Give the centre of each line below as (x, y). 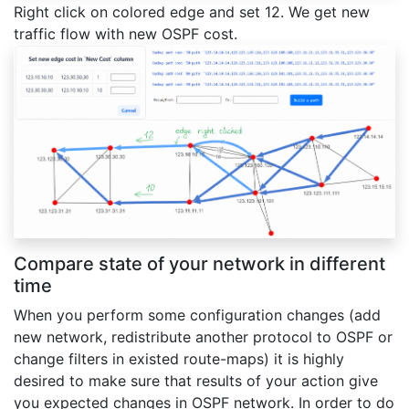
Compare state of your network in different (199, 263)
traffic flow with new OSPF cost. (126, 34)
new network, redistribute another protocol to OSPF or (203, 336)
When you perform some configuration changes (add (197, 315)
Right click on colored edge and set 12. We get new (192, 12)
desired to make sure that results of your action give (196, 380)
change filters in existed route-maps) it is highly (179, 358)
